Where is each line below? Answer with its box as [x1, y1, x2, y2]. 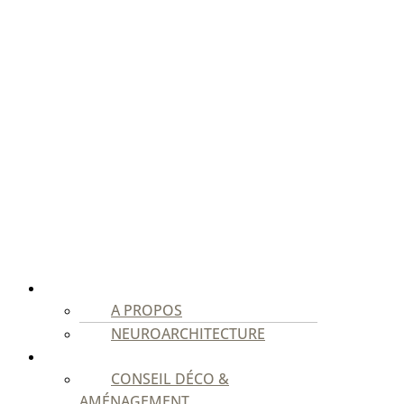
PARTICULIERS [57, 346, 151, 367]
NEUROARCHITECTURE [111, 324, 265, 344]
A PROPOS [111, 300, 182, 321]
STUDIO [57, 278, 109, 298]
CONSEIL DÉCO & [111, 369, 229, 390]
